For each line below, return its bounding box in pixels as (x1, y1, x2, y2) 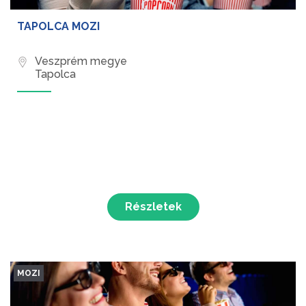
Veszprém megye (35, 55, 127, 68)
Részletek (124, 200, 182, 214)
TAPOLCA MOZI (17, 20, 100, 33)
